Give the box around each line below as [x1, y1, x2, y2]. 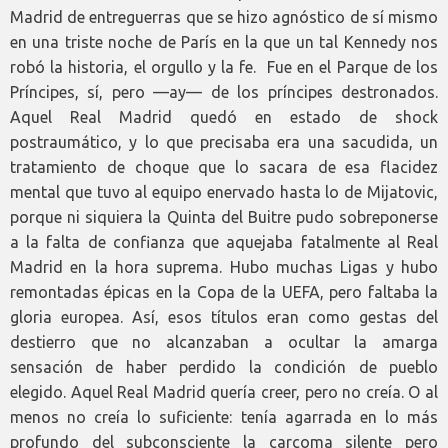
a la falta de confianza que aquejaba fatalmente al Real [10, 233, 438, 252]
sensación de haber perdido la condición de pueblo [10, 358, 438, 377]
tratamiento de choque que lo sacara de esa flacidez [10, 158, 438, 177]
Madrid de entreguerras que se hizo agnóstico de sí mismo [10, 8, 438, 27]
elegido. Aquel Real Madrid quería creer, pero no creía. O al [10, 383, 438, 402]
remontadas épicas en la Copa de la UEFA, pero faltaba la [10, 283, 438, 302]
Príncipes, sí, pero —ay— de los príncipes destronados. [10, 83, 438, 102]
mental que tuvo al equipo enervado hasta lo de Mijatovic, [10, 183, 438, 202]
